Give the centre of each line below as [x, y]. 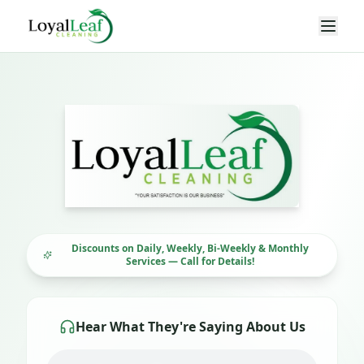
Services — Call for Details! [190, 261]
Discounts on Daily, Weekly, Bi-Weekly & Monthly [190, 248]
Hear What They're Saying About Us [190, 326]
